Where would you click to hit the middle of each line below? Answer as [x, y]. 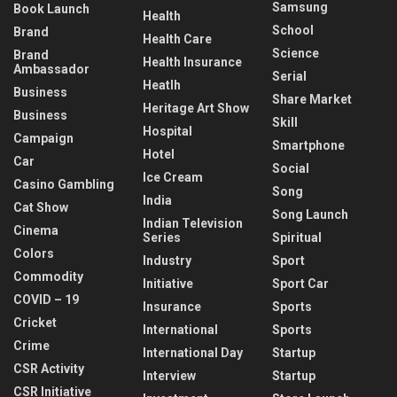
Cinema [36, 230]
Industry [167, 260]
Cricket [35, 322]
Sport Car [300, 283]
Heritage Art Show [196, 108]
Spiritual [297, 237]
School [293, 30]
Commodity [48, 276]
